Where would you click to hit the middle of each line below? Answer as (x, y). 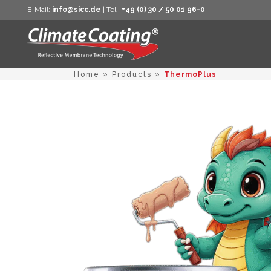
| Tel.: (111, 10)
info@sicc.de (77, 10)
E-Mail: (40, 10)
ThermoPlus (190, 75)
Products (132, 75)
